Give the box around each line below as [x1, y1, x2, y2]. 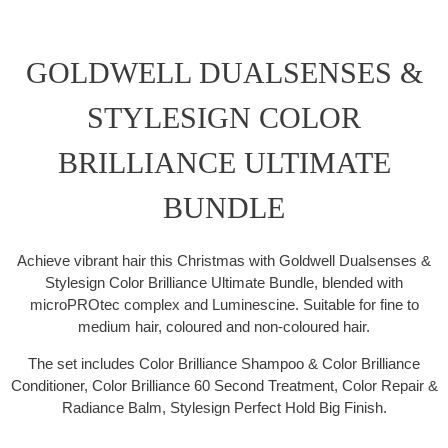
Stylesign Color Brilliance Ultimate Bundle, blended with [45, 274, 403, 292]
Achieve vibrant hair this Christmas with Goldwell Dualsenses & [17, 252, 431, 270]
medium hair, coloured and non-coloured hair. [78, 318, 370, 336]
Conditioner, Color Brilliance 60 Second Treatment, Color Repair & [10, 377, 438, 395]
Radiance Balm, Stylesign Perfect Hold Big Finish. [61, 399, 387, 417]
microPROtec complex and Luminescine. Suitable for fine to [29, 296, 419, 314]
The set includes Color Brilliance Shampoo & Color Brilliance [28, 355, 420, 373]
